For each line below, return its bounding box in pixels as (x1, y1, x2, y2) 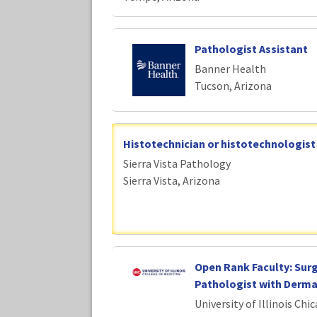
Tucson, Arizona (194, 78, 272, 93)
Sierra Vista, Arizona (123, 173, 220, 188)
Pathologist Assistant (194, 41, 308, 56)
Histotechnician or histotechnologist (123, 137, 316, 151)
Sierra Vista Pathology (123, 156, 231, 171)
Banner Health (194, 61, 266, 76)
